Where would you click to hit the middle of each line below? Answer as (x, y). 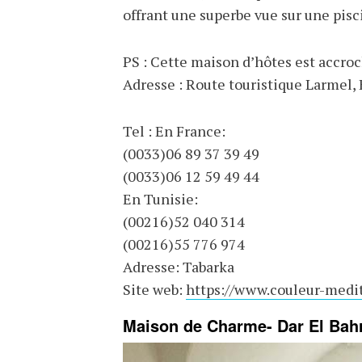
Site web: (154, 289)
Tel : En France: (174, 130)
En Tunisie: (160, 198)
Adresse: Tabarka (179, 266)
